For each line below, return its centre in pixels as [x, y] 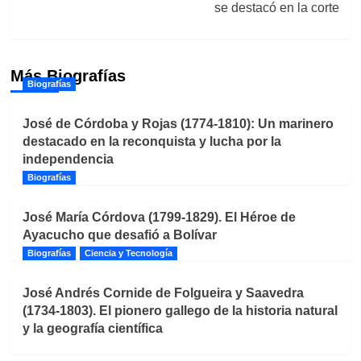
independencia [68, 159]
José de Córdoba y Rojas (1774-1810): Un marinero [178, 123]
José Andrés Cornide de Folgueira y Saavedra [163, 293]
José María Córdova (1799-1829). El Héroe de [159, 217]
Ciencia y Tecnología [128, 253]
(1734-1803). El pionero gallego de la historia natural [180, 310]
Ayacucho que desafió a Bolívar [119, 234]
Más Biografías [68, 75]
